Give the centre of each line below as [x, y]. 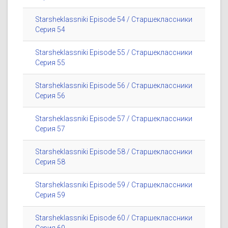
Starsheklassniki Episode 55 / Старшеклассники [114, 53]
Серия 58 [50, 162]
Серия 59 [50, 195]
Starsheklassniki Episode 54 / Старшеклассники [114, 20]
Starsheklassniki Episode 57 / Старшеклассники [114, 119]
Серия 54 [50, 30]
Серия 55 [50, 63]
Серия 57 [50, 129]
